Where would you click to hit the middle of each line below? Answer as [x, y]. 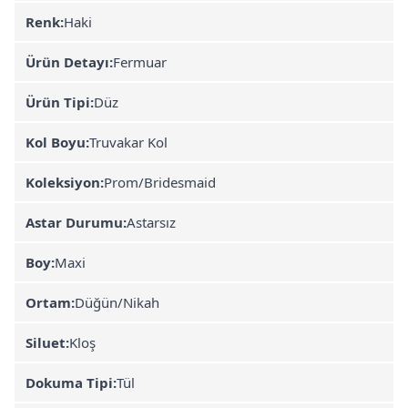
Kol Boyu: [57, 142]
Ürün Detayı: [69, 61]
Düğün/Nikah [117, 302]
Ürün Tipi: [60, 102]
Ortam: [50, 302]
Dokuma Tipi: [71, 382]
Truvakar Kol [128, 142]
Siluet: [47, 342]
